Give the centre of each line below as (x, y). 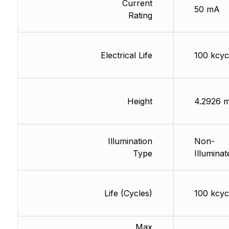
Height (140, 101)
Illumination (130, 141)
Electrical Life (126, 55)
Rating (140, 16)
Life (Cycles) (128, 193)
